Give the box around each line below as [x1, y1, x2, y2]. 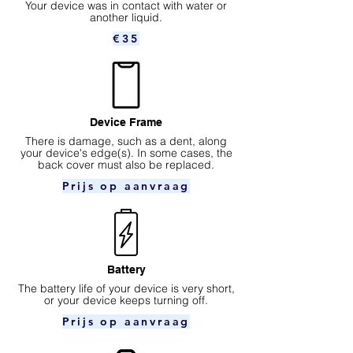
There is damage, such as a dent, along [25, 133, 227, 148]
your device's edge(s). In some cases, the [20, 145, 232, 160]
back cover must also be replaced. [38, 157, 214, 172]
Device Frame [90, 115, 162, 128]
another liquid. [90, 9, 162, 24]
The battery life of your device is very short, [17, 281, 235, 295]
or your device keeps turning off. [44, 292, 208, 307]
